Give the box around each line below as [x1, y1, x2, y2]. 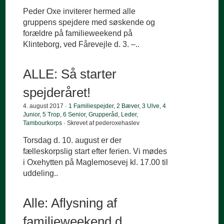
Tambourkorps [23, 119, 62, 127]
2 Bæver [116, 102, 139, 110]
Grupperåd [88, 111, 118, 118]
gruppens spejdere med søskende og [23, 18, 155, 27]
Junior [23, 111, 40, 118]
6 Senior [63, 111, 86, 118]
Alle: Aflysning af [23, 195, 117, 211]
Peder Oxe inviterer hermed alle [23, 7, 136, 16]
